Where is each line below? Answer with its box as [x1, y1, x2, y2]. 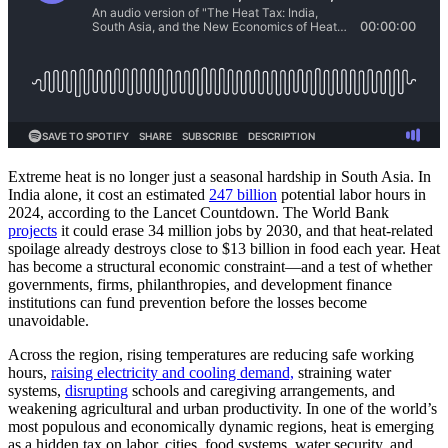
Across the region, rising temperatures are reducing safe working [8, 345, 414, 363]
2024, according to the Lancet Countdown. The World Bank [8, 203, 389, 221]
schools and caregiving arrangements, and [128, 381, 395, 399]
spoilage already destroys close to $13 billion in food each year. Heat [8, 239, 440, 257]
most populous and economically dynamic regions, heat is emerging [8, 417, 434, 435]
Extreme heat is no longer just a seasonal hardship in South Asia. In [8, 167, 431, 185]
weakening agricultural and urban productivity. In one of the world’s [8, 399, 437, 417]
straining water [294, 363, 391, 381]
